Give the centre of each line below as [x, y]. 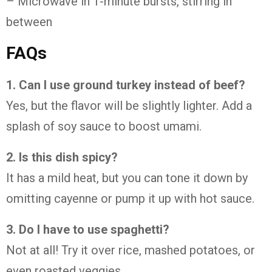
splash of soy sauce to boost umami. [104, 126]
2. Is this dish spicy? [62, 157]
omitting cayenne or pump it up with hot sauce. [130, 199]
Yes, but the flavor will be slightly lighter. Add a [129, 106]
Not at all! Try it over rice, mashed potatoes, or [131, 250]
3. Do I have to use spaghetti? [88, 229]
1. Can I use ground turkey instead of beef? [126, 85]
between [29, 22]
